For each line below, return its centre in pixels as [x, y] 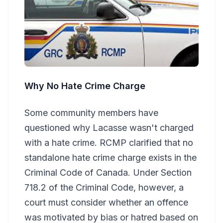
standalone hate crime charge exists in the [111, 158]
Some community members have [91, 113]
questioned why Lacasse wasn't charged [109, 128]
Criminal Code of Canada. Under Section [108, 173]
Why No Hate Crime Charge [85, 86]
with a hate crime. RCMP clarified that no [109, 143]
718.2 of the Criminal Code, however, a [104, 188]
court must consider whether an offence [106, 203]
